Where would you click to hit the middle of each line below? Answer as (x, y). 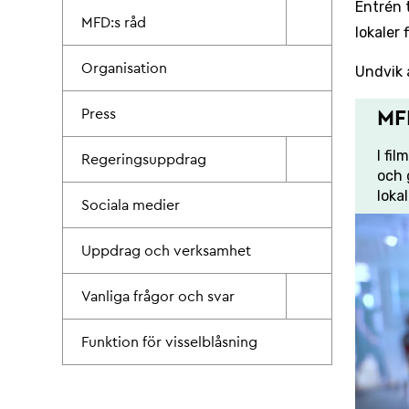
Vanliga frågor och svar (158, 296)
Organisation (124, 68)
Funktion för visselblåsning (169, 342)
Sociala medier (131, 205)
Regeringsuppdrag (144, 159)
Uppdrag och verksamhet (166, 251)
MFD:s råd (114, 22)
